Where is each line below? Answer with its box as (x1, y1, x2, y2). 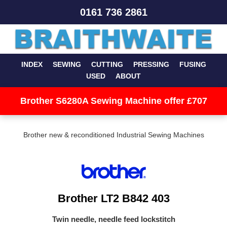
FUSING (179, 60, 206, 69)
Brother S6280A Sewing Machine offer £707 (20, 96, 207, 106)
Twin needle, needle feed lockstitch (52, 214, 175, 223)
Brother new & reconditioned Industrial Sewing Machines (23, 131, 204, 139)
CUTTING (91, 60, 123, 69)
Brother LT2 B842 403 (57, 192, 170, 205)
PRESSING (133, 60, 169, 69)
